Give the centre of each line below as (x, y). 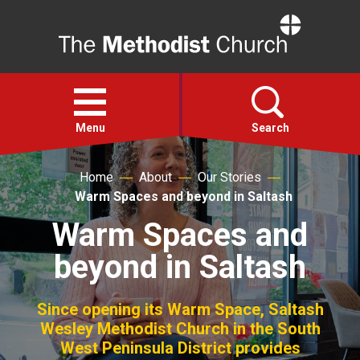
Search (270, 128)
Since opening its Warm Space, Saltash (180, 309)
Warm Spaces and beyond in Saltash (183, 196)
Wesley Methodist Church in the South (180, 329)
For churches (74, 328)
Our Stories (229, 177)
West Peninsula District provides (180, 348)
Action (50, 235)
